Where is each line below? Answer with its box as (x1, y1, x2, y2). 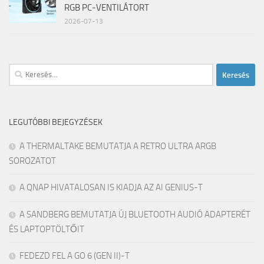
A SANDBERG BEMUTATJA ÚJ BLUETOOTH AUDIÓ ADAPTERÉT (19, 209, 250, 220)
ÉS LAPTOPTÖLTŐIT (9, 224, 84, 235)
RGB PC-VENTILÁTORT (64, 2, 149, 14)
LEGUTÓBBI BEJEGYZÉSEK (9, 117, 103, 128)
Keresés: (8, 65, 40, 76)
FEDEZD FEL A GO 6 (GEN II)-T (19, 250, 130, 262)
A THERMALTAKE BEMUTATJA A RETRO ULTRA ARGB (19, 141, 216, 152)
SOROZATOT (9, 156, 56, 167)
